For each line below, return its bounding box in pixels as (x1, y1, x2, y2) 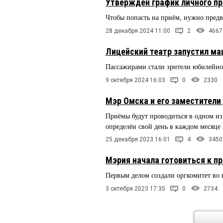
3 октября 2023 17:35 (106, 185, 165, 193)
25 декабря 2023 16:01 (106, 136, 170, 143)
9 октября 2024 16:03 (106, 76, 165, 84)
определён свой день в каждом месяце (106, 122, 221, 130)
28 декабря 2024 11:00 (106, 27, 170, 34)
